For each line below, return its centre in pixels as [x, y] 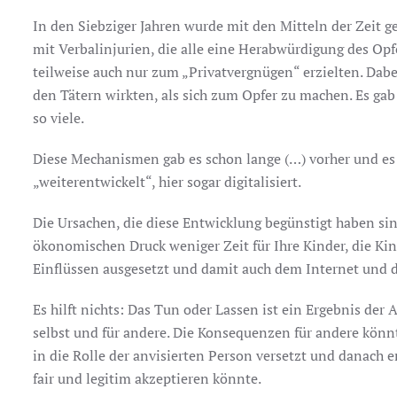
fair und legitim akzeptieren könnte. [148, 378]
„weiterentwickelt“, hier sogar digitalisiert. [167, 182]
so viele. [59, 118]
